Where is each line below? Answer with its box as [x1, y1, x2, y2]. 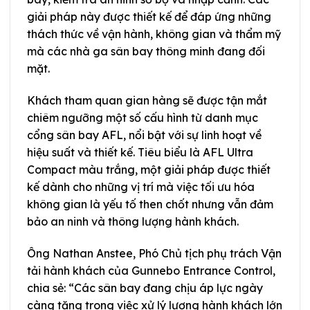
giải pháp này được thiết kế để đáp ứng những [27, 10, 271, 24]
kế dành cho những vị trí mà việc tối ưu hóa [27, 179, 255, 194]
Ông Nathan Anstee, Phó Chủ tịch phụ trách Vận [27, 246, 282, 260]
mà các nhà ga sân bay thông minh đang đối [27, 44, 265, 59]
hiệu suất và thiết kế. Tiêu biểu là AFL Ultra [27, 145, 253, 159]
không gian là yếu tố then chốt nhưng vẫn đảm [27, 197, 273, 211]
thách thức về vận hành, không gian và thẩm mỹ [27, 27, 281, 42]
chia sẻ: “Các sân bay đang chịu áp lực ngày [27, 280, 263, 295]
